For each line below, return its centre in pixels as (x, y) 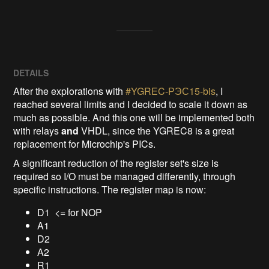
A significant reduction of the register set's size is (116, 163)
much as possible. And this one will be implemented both (134, 117)
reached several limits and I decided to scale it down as (131, 104)
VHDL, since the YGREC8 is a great (157, 130)
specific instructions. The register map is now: (110, 189)
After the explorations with (70, 91)
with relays (38, 130)
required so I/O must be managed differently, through (125, 176)
